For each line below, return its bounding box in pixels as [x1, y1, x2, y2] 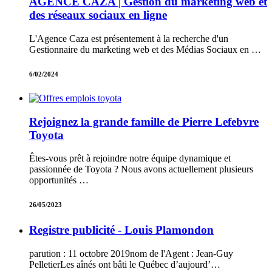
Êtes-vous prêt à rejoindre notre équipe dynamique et [29, 153, 231, 164]
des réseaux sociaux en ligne [29, 8, 167, 22]
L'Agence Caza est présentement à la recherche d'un [29, 33, 228, 44]
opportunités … [29, 175, 89, 186]
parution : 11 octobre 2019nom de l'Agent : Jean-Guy [29, 248, 233, 259]
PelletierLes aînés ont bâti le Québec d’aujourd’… [29, 259, 220, 270]
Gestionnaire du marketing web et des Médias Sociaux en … [29, 44, 261, 55]
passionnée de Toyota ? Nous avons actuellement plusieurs [29, 164, 253, 175]
